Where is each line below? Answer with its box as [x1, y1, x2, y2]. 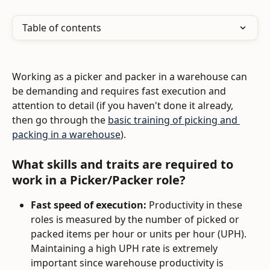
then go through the [12, 113, 108, 127]
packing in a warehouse [12, 128, 121, 142]
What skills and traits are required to [12, 155, 236, 172]
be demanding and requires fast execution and [12, 84, 228, 98]
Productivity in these [146, 198, 245, 212]
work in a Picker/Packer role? [12, 171, 186, 188]
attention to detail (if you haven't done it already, [12, 99, 236, 113]
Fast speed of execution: [31, 198, 146, 212]
